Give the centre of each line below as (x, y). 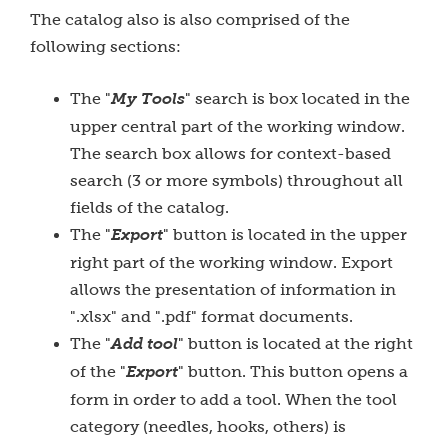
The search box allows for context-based (230, 153)
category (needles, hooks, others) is (208, 426)
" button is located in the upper (285, 234)
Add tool (144, 344)
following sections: (105, 46)
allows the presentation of (173, 289)
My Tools (148, 99)
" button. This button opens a (293, 371)
